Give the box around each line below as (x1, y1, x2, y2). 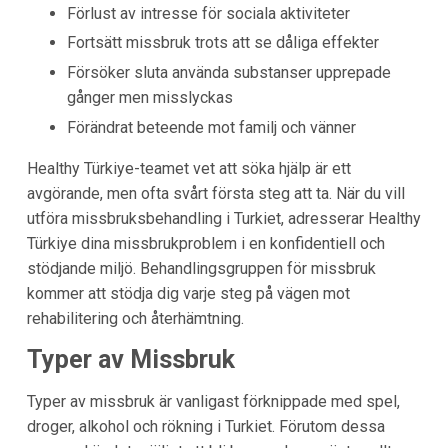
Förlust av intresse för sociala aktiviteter (66, 3, 350, 23)
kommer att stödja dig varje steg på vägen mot (26, 283, 350, 303)
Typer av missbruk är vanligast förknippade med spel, (26, 392, 400, 412)
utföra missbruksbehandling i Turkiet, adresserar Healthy (26, 208, 421, 228)
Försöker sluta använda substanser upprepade (66, 63, 391, 83)
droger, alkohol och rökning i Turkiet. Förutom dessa (26, 417, 385, 437)
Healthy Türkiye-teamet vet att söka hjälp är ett (26, 158, 351, 178)
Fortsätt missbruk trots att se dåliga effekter (66, 33, 379, 53)
